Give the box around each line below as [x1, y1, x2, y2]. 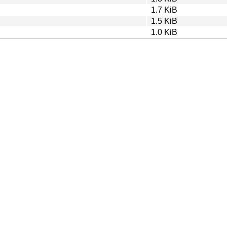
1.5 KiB [151, 16, 177, 25]
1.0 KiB [151, 27, 177, 36]
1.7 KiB [151, 5, 177, 14]
